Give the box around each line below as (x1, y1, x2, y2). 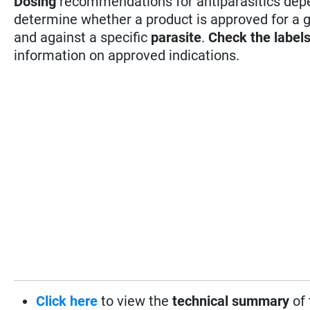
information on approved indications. (14, 46, 240, 64)
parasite (151, 28, 202, 46)
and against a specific (14, 28, 152, 46)
